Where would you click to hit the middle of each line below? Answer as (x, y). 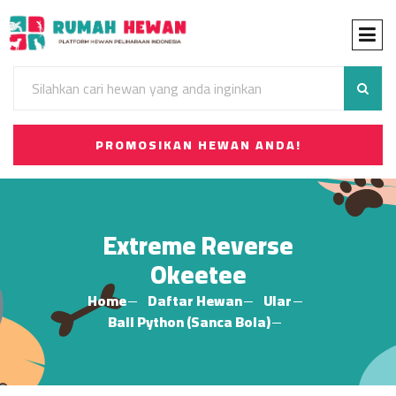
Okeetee (198, 275)
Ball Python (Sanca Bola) (189, 322)
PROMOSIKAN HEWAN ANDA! (198, 145)
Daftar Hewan (194, 301)
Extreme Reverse (198, 246)
